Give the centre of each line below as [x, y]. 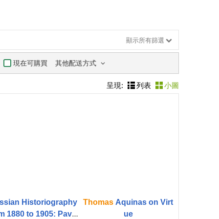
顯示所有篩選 [145, 40]
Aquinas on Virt [143, 202]
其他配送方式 [77, 63]
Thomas [99, 202]
